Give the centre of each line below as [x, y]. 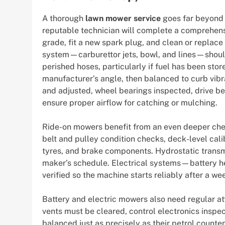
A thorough [64, 18]
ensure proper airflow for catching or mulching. [130, 102]
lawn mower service [123, 18]
